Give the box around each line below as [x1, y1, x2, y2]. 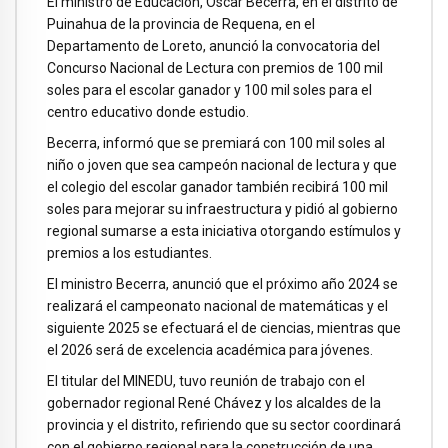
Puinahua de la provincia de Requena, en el [47, 16, 315, 33]
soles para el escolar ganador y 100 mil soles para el [47, 82, 372, 99]
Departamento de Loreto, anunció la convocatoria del [47, 38, 380, 55]
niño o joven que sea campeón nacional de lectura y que [47, 157, 397, 174]
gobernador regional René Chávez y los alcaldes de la [47, 394, 381, 411]
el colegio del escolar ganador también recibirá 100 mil [47, 179, 388, 196]
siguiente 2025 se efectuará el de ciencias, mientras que [47, 319, 401, 336]
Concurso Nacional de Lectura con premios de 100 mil [47, 60, 383, 77]
